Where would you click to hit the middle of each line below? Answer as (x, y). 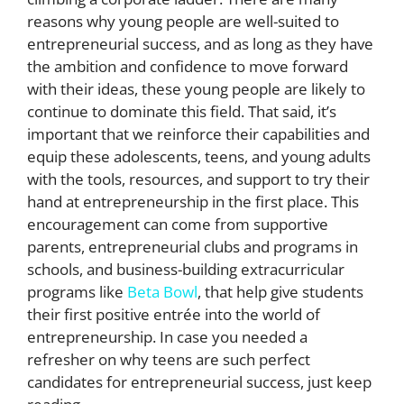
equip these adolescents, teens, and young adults (199, 156)
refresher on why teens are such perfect (169, 359)
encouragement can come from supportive (178, 224)
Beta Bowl (162, 291)
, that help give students (280, 291)
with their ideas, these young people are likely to (196, 88)
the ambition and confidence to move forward (188, 66)
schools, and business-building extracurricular (186, 269)
